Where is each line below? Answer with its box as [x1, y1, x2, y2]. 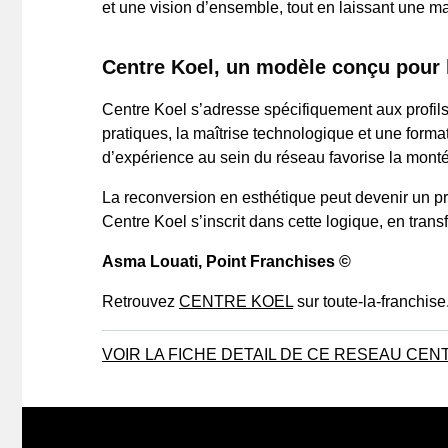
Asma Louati [102, 253, 198, 271]
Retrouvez [102, 293, 179, 311]
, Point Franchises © [198, 253, 351, 271]
